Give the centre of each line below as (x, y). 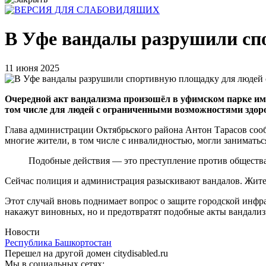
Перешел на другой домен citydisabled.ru (86, 253)
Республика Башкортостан (58, 242)
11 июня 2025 (32, 68)
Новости (22, 232)
